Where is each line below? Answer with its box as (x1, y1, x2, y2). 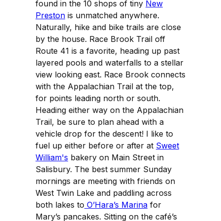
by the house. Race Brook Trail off (36, 34, 165, 44)
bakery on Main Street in (68, 152, 164, 162)
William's (36, 152, 68, 162)
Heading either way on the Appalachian (36, 105, 184, 115)
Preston (36, 10, 65, 20)
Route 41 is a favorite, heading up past (36, 45, 180, 56)
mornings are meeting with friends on (36, 176, 175, 186)
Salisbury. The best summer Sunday (36, 164, 172, 174)
